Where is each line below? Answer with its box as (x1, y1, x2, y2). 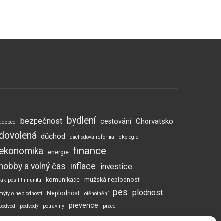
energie (47, 148, 69, 156)
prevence (68, 201, 98, 210)
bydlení (66, 115, 96, 127)
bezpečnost (20, 116, 62, 126)
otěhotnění (84, 190, 109, 197)
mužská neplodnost (84, 176, 140, 184)
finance (73, 145, 106, 157)
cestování (100, 117, 131, 126)
